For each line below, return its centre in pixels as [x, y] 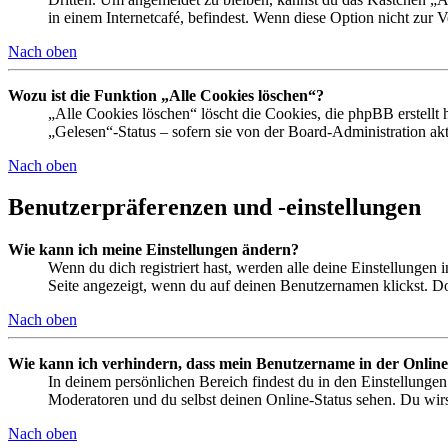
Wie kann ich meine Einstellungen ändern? [153, 250]
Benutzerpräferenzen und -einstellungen [214, 207]
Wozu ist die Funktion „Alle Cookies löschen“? [166, 95]
